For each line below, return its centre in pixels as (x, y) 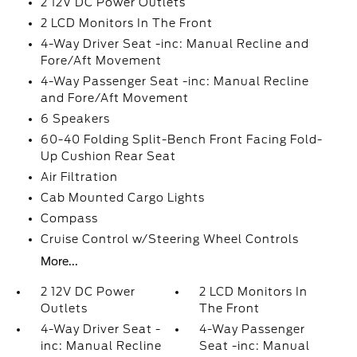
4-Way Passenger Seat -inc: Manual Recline (175, 81)
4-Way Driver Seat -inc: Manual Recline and (175, 44)
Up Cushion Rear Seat (108, 156)
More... (59, 261)
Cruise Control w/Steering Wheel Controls (169, 239)
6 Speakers (75, 119)
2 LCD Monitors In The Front (126, 23)
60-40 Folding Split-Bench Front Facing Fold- (181, 139)
